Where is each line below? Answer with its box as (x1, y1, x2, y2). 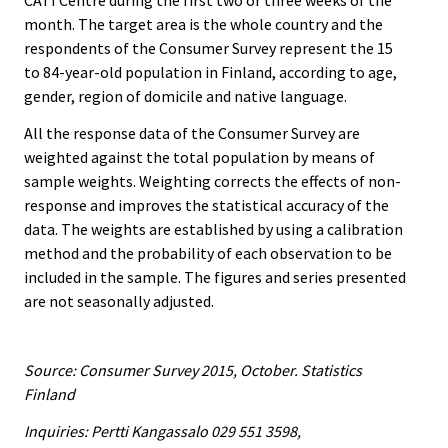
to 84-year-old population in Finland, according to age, (24, 62, 397, 83)
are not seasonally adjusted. (24, 291, 214, 312)
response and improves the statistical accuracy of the (24, 195, 389, 216)
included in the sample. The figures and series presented (24, 267, 406, 288)
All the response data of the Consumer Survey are (24, 123, 360, 144)
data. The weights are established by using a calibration (24, 219, 403, 240)
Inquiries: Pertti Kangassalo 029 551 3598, (24, 420, 301, 441)
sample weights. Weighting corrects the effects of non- (24, 171, 401, 192)
